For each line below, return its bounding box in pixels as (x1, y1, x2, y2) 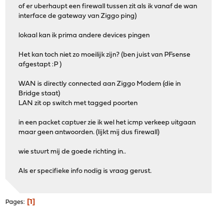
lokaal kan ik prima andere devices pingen (18, 32, 150, 40)
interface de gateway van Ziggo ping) (18, 13, 137, 20)
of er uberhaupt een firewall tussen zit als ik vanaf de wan (18, 3, 198, 11)
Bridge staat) (18, 90, 61, 98)
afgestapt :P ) (18, 61, 62, 69)
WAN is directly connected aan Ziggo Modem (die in (18, 80, 181, 88)
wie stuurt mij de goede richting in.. (18, 148, 126, 156)
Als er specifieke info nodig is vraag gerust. (18, 168, 152, 175)
